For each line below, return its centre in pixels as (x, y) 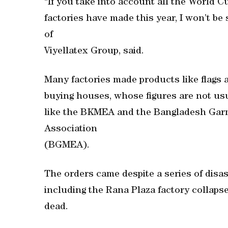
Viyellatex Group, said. (94, 52)
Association (71, 130)
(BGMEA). (67, 146)
